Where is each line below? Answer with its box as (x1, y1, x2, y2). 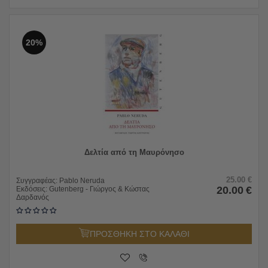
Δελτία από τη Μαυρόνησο (84, 147, 184, 157)
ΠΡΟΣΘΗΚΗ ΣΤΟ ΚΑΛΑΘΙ (89, 229, 190, 239)
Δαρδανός (16, 193, 49, 202)
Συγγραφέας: (16, 176, 59, 185)
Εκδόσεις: (16, 184, 49, 193)
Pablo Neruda (59, 176, 105, 185)
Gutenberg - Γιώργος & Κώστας (49, 184, 150, 193)
